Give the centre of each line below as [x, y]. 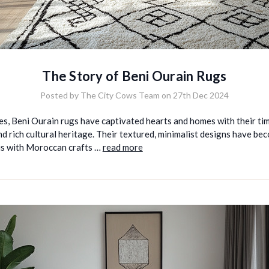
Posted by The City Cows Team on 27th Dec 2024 [134, 95]
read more [122, 147]
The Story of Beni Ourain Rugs [134, 76]
